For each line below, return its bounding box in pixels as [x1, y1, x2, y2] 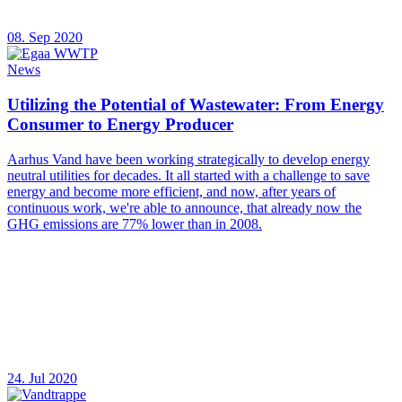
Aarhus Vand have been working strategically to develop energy [7, 151, 370, 167]
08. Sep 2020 [7, 30, 83, 46]
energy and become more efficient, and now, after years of [7, 183, 336, 199]
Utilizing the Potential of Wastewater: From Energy [7, 95, 384, 115]
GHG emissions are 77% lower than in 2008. [7, 215, 262, 232]
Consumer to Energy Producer [7, 115, 233, 135]
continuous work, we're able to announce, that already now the [7, 199, 362, 215]
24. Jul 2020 [7, 370, 77, 386]
